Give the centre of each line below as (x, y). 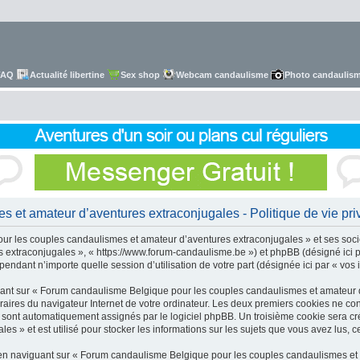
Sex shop (140, 75)
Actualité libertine (67, 75)
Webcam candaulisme (222, 75)
